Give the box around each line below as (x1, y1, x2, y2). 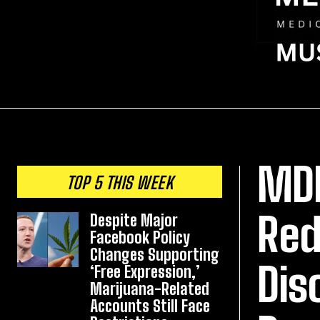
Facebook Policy (90, 228, 191, 247)
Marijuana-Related (90, 279, 210, 299)
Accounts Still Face (90, 296, 211, 316)
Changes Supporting (90, 245, 220, 264)
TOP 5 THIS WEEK (66, 172, 174, 193)
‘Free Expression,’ (90, 262, 201, 281)
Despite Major (90, 211, 179, 230)
